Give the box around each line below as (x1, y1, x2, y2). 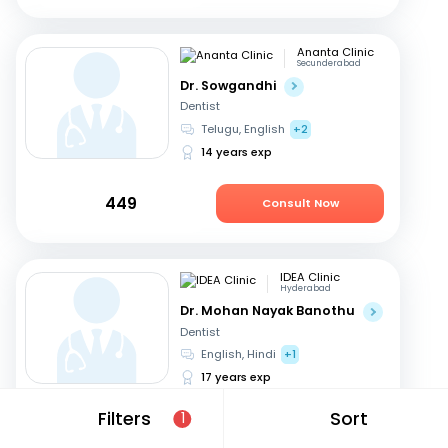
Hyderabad (279, 282, 331, 295)
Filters (97, 406, 151, 431)
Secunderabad (296, 56, 361, 69)
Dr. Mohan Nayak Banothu (180, 302, 356, 320)
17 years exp (200, 369, 271, 386)
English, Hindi (200, 346, 276, 363)
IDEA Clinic (279, 269, 340, 286)
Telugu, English (200, 121, 285, 138)
